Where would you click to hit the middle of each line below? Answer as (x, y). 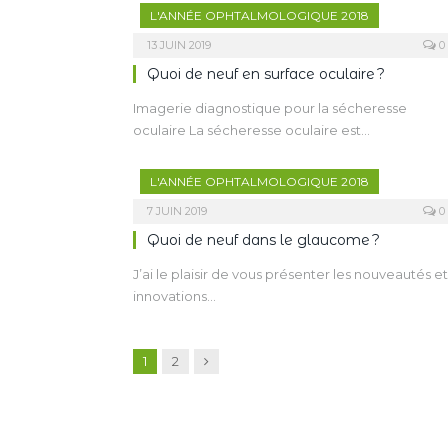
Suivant (227, 360)
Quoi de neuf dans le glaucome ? (263, 240)
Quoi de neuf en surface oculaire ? (266, 74)
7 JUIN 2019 (177, 211)
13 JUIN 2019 (179, 45)
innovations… (174, 296)
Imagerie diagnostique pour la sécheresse (270, 108)
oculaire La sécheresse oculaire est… (251, 130)
